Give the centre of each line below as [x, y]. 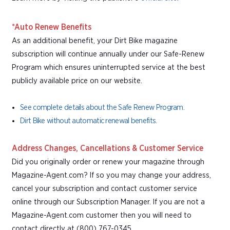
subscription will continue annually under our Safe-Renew [108, 54]
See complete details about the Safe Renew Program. [102, 107]
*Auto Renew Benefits [52, 27]
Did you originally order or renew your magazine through [108, 162]
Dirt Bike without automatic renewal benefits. [89, 121]
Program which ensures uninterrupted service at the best [109, 67]
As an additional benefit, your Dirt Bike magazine [95, 41]
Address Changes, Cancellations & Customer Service [108, 148]
